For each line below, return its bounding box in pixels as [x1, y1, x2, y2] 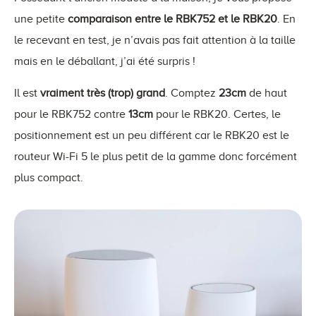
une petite [14, 12, 65, 25]
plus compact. [14, 171, 83, 184]
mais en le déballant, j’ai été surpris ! [14, 54, 195, 68]
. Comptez [165, 86, 219, 99]
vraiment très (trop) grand [40, 86, 165, 99]
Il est [14, 86, 40, 99]
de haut [249, 86, 287, 99]
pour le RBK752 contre [14, 107, 128, 121]
